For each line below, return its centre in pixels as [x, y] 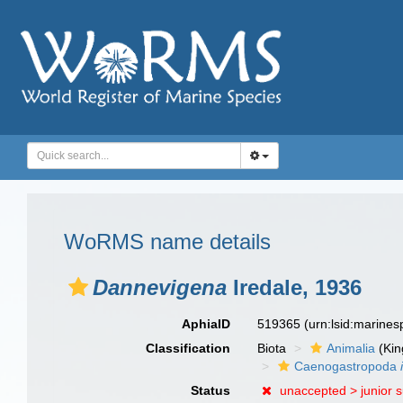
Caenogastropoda [348, 366]
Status [211, 390]
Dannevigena [160, 287]
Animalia [351, 348]
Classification [188, 348]
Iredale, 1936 [294, 287]
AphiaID [206, 324]
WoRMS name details [167, 242]
